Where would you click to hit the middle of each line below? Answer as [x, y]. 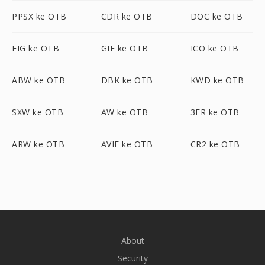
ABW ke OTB [38, 80]
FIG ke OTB [35, 48]
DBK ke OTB [127, 80]
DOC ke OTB [216, 16]
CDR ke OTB [127, 16]
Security [132, 258]
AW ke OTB [125, 112]
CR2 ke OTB [215, 144]
